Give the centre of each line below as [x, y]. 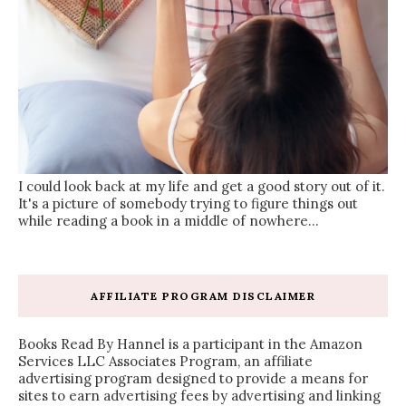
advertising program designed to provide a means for [193, 378]
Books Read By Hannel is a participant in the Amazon [190, 343]
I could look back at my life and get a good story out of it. [202, 186]
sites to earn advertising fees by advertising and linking [199, 395]
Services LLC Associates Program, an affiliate [165, 361]
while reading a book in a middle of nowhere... [169, 220]
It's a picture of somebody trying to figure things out [188, 203]
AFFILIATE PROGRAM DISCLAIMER [203, 295]
